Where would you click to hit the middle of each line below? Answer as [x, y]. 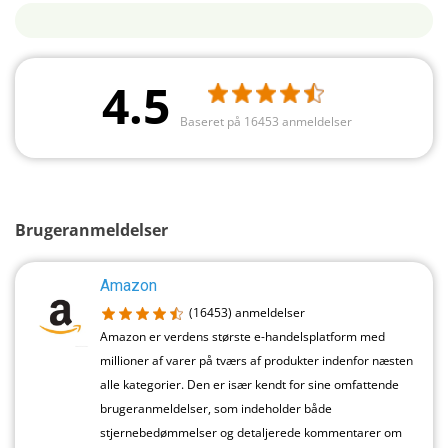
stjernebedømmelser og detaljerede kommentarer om [251, 433]
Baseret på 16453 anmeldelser [265, 121]
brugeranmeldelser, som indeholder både [216, 409]
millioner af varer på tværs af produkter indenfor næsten [256, 361]
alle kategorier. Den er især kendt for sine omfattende [249, 385]
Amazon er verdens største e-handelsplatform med [242, 337]
